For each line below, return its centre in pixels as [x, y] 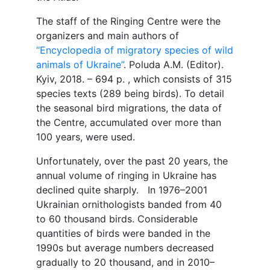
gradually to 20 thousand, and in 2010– [125, 262]
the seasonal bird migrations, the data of [129, 108]
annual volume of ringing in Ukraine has [126, 176]
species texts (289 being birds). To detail [130, 94]
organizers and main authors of [107, 36]
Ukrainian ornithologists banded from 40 [129, 205]
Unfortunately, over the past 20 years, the [132, 161]
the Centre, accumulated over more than [128, 123]
